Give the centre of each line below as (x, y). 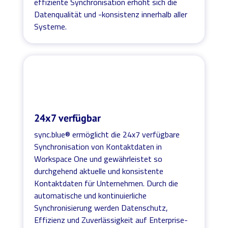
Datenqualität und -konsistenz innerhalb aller (111, 14)
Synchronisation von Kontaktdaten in (98, 146)
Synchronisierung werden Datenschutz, (101, 207)
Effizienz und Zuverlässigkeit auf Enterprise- (111, 220)
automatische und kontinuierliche (91, 195)
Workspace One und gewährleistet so (98, 159)
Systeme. (51, 26)
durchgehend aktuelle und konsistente (99, 171)
